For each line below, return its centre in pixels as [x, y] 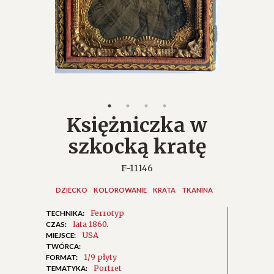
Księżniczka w [137, 126]
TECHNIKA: [65, 213]
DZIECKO [71, 190]
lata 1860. [91, 224]
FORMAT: [62, 257]
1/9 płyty [100, 257]
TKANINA [197, 190]
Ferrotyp [107, 213]
